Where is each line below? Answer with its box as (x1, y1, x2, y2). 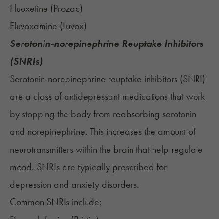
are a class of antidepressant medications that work (10, 90, 205, 103)
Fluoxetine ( (10, 2, 53, 15)
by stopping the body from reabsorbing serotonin (10, 108, 196, 121)
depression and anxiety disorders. (10, 178, 139, 191)
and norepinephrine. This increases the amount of (10, 125, 196, 138)
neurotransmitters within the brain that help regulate (10, 143, 203, 156)
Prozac (53, 2, 80, 15)
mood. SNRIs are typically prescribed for (10, 160, 167, 174)
